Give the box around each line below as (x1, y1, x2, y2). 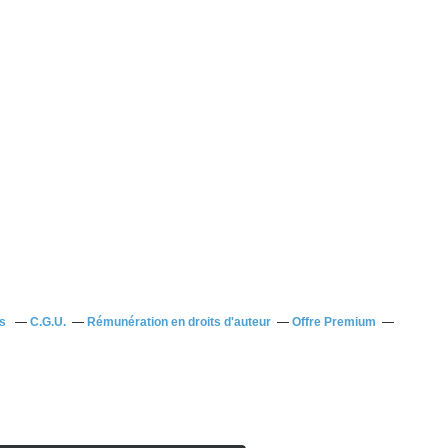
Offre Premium (291, 315, 376, 329)
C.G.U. (29, 315, 66, 329)
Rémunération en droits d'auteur (86, 315, 271, 329)
